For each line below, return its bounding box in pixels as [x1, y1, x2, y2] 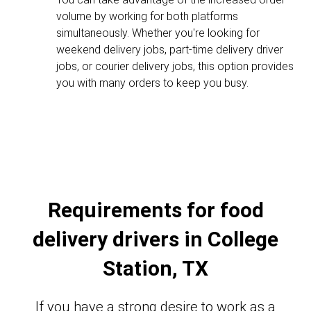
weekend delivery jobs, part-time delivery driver [56, 43, 283, 56]
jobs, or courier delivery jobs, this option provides [56, 60, 294, 73]
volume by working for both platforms [56, 10, 238, 23]
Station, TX [103, 256, 208, 280]
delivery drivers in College [33, 227, 278, 251]
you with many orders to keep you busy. [56, 76, 249, 90]
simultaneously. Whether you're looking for [56, 26, 260, 40]
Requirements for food [47, 198, 264, 222]
